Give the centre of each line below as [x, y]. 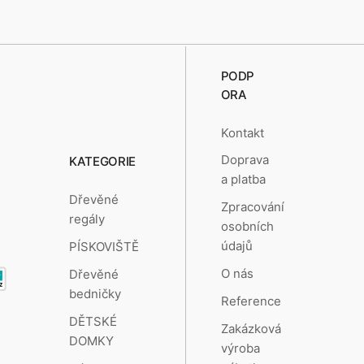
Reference [251, 301]
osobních [247, 227]
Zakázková [251, 329]
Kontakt [242, 132]
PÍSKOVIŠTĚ [104, 246]
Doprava [245, 160]
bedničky [95, 293]
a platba [243, 180]
